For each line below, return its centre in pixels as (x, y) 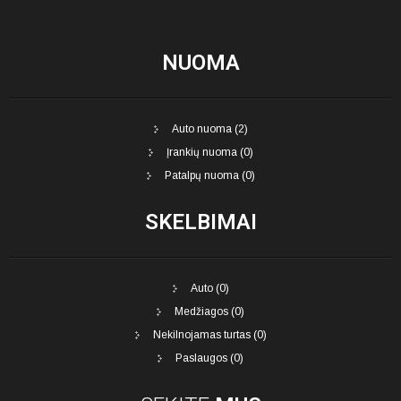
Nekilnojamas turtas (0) (209, 335)
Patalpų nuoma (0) (209, 175)
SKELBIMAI (200, 222)
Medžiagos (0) (209, 312)
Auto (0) (209, 289)
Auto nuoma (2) (209, 128)
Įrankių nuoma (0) (209, 152)
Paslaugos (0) (209, 358)
